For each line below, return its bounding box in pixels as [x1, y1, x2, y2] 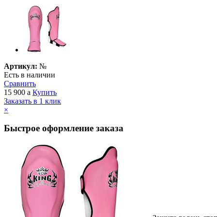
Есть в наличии [4, 70, 55, 79]
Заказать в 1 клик [4, 96, 61, 105]
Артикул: [4, 62, 37, 70]
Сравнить [4, 79, 36, 88]
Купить [32, 88, 57, 96]
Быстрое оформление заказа [4, 123, 124, 134]
